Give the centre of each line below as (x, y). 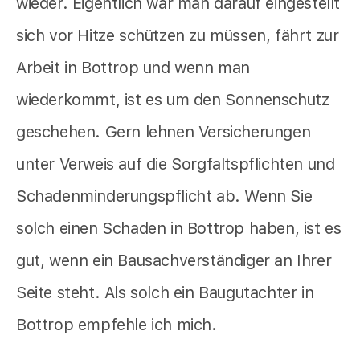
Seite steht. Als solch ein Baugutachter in (165, 293)
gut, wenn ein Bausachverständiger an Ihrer (174, 261)
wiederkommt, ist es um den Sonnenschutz (173, 100)
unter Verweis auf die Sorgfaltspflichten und (176, 164)
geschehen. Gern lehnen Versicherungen (164, 132)
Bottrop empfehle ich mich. (117, 325)
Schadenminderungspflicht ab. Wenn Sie (164, 196)
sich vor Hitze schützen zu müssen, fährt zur (178, 36)
